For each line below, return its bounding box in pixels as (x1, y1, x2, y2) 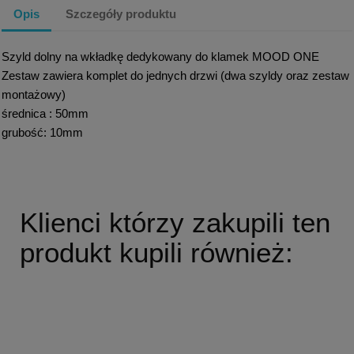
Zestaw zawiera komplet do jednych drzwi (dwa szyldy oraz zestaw (2, 69, 350, 83)
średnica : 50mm (2, 107, 89, 121)
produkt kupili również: (19, 237, 293, 269)
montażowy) (2, 88, 66, 102)
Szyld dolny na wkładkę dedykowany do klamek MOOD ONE (2, 50, 320, 64)
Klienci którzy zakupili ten (19, 207, 330, 239)
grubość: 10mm (2, 126, 84, 140)
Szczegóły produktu (66, 6, 177, 21)
